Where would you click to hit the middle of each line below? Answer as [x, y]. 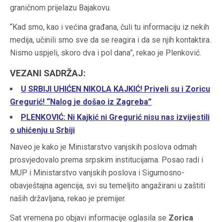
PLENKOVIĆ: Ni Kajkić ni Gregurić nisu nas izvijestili [115, 117]
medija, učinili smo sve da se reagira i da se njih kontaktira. [111, 40]
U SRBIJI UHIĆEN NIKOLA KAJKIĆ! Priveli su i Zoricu [115, 89]
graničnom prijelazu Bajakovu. [60, 8]
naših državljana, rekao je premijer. [68, 199]
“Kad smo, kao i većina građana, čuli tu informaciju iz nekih [110, 27]
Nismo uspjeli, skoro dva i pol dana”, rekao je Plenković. [106, 53]
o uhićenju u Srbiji [42, 130]
